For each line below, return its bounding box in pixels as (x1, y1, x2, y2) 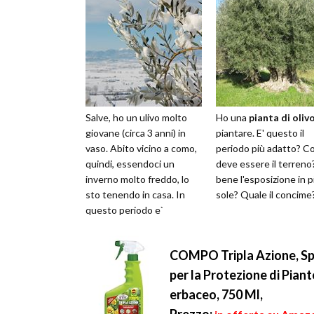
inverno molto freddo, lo (86, 173, 189, 186)
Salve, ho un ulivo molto (86, 111, 187, 124)
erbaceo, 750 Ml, (170, 287, 263, 303)
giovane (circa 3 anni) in (86, 127, 186, 139)
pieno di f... (86, 235, 131, 247)
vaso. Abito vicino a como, (86, 142, 197, 155)
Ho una (216, 111, 249, 124)
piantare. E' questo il (216, 127, 304, 139)
